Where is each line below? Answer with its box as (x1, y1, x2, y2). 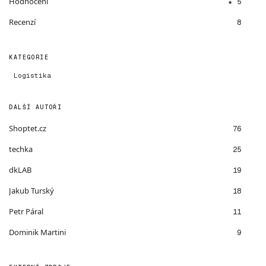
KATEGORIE (9, 53, 49, 61)
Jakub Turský (9, 185, 55, 196)
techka (9, 144, 33, 154)
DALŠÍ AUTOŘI (9, 103, 62, 111)
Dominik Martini (9, 227, 66, 237)
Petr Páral (9, 206, 44, 217)
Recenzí (9, 17, 36, 27)
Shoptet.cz (9, 123, 47, 134)
